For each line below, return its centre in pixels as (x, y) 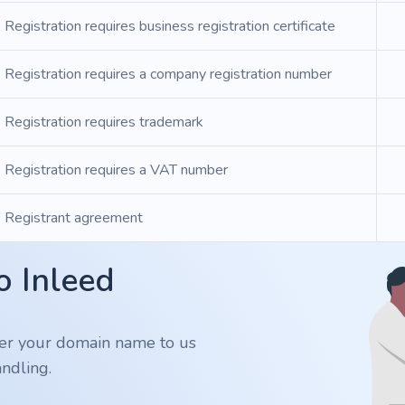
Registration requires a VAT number (116, 170)
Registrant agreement (74, 218)
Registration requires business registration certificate (170, 26)
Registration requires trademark (104, 122)
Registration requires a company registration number (168, 74)
